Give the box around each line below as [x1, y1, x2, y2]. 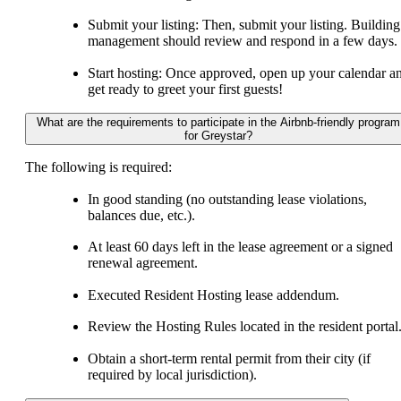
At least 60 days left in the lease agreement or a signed [88, 239, 393, 254]
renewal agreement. [88, 255, 201, 270]
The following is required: [25, 159, 175, 175]
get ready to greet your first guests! [88, 81, 283, 97]
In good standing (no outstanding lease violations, [88, 191, 367, 207]
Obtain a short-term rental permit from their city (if [88, 350, 371, 366]
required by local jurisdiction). [88, 366, 257, 382]
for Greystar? [184, 129, 252, 142]
